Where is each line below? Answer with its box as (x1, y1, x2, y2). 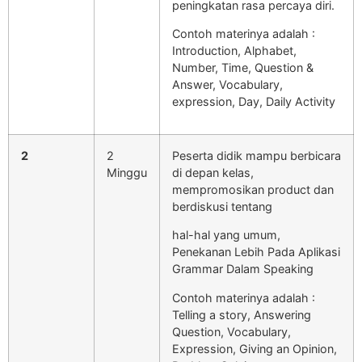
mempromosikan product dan (172, 182, 334, 196)
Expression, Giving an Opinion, (172, 341, 337, 356)
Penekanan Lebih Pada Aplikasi (172, 245, 340, 259)
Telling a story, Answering (172, 307, 311, 322)
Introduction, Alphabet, (172, 44, 297, 58)
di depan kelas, (172, 165, 254, 179)
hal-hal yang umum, (172, 228, 280, 242)
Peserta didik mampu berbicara (172, 148, 341, 162)
